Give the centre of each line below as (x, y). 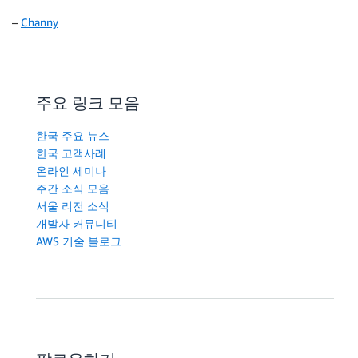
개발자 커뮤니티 (77, 224)
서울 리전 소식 (73, 206)
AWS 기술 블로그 (79, 241)
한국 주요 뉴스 (73, 136)
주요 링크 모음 (88, 103)
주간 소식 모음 (73, 189)
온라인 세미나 (71, 171)
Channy (40, 22)
